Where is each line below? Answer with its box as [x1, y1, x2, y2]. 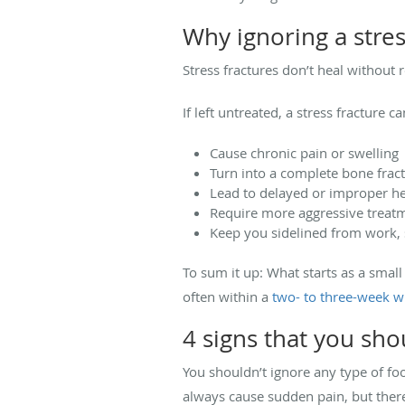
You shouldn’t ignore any [183, 362, 336, 381]
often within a [183, 287, 272, 306]
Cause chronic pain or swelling [210, 143, 399, 162]
